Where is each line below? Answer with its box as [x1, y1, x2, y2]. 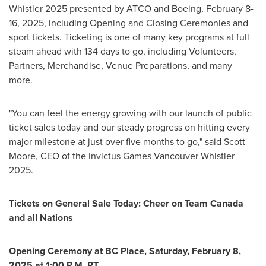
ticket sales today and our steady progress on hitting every [9, 121, 250, 134]
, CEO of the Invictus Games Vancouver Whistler [36, 149, 235, 163]
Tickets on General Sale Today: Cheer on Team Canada [9, 197, 243, 210]
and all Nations [9, 211, 73, 224]
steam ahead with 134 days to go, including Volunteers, [9, 45, 236, 58]
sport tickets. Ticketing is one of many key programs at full [9, 30, 249, 44]
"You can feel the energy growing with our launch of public [9, 106, 252, 120]
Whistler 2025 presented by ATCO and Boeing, [9, 2, 206, 15]
